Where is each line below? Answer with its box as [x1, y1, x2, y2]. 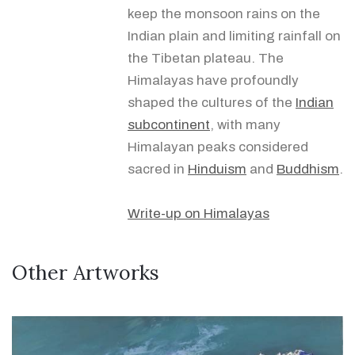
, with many [210, 117, 281, 132]
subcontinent [128, 117, 210, 132]
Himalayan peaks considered [128, 139, 308, 155]
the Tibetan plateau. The [128, 51, 284, 66]
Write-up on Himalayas [128, 206, 269, 221]
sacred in [128, 162, 188, 177]
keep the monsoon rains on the [128, 6, 320, 21]
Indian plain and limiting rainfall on [128, 29, 341, 44]
